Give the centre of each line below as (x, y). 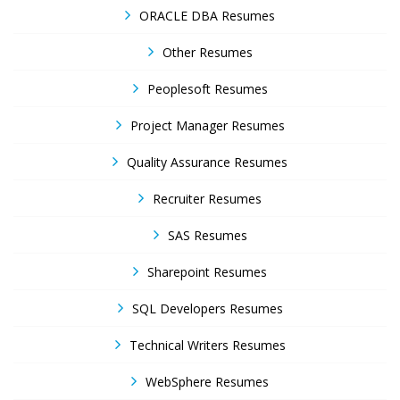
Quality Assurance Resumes (207, 162)
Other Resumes (207, 52)
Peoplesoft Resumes (207, 89)
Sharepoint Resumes (207, 272)
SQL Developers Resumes (207, 308)
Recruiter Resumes (207, 199)
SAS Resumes (207, 235)
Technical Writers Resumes (207, 345)
